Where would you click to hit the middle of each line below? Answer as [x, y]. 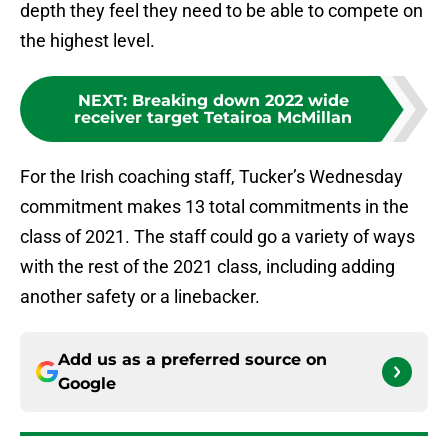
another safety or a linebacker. [140, 297]
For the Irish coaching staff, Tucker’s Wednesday [211, 177]
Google [87, 384]
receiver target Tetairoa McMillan [213, 118]
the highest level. [87, 41]
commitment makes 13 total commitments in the [214, 207]
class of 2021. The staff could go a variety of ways [217, 237]
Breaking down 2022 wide [240, 101]
